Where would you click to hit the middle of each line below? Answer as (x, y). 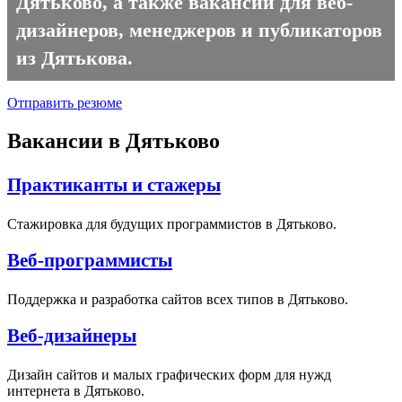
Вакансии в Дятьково (114, 141)
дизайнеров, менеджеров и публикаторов (199, 31)
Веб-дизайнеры (72, 335)
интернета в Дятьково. (76, 390)
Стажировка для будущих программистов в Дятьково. (172, 224)
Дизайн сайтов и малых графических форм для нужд (169, 374)
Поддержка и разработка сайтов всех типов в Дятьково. (178, 299)
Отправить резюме (65, 103)
